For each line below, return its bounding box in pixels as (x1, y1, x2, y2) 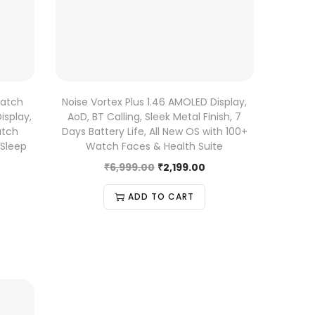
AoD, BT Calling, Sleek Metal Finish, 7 (67, 110, 242, 124)
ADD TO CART (128, 191, 195, 202)
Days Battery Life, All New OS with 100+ (61, 124, 247, 139)
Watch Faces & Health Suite (86, 139, 224, 153)
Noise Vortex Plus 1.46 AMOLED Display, (62, 95, 247, 109)
